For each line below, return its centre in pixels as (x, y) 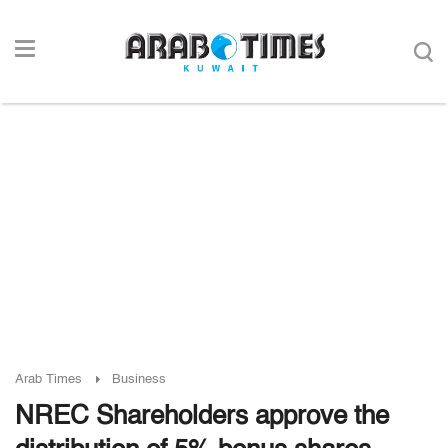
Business (139, 379)
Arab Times (48, 379)
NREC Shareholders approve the (202, 417)
